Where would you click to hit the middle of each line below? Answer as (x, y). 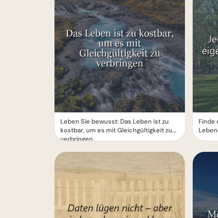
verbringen (77, 139)
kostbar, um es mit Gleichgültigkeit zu (116, 130)
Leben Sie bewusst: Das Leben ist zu (115, 121)
